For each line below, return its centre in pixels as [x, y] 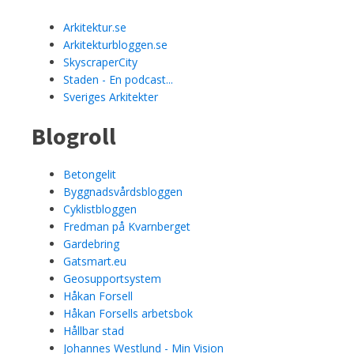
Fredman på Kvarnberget [127, 226]
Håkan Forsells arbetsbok [128, 313]
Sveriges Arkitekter [111, 96]
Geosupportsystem [112, 278]
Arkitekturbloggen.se [115, 44]
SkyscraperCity [100, 62]
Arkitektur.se [95, 27]
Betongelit [90, 174]
